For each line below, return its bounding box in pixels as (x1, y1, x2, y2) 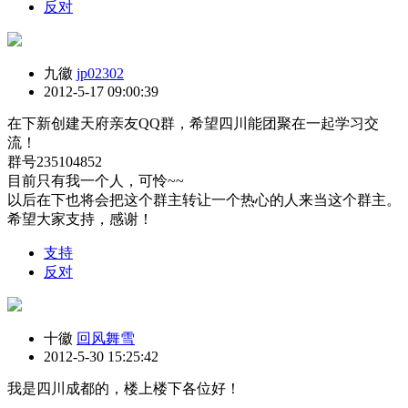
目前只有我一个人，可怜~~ (7, 172, 184, 189)
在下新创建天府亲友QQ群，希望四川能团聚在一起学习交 (7, 115, 379, 131)
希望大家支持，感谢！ (7, 210, 153, 227)
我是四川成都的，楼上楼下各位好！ (7, 380, 240, 396)
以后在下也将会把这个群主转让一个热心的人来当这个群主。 (7, 191, 401, 208)
